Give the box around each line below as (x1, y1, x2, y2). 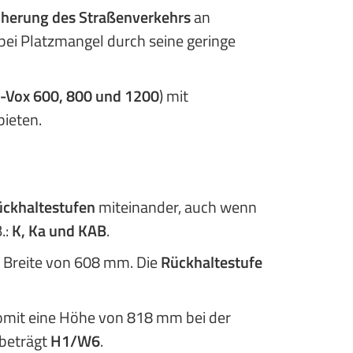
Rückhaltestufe (161, 250, 262, 274)
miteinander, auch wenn (95, 195, 257, 219)
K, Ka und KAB (12, 218, 106, 243)
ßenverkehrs (106, 5, 191, 29)
